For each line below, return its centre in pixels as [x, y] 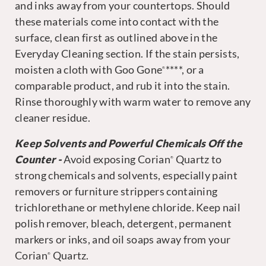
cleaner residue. [53, 118]
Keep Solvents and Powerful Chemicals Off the [129, 143]
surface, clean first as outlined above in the [116, 38]
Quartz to [198, 159]
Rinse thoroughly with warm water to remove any [133, 102]
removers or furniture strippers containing [116, 191]
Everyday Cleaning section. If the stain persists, [127, 54]
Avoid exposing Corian [117, 159]
